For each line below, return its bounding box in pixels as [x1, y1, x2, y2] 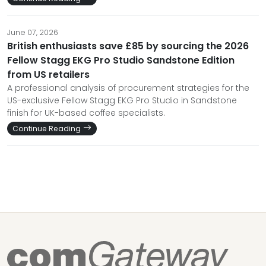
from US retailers [7, 67, 90, 81]
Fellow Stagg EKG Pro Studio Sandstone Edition [7, 53, 235, 67]
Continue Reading [12, 123, 81, 134]
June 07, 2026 [7, 27, 58, 37]
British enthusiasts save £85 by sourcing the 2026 [7, 39, 249, 53]
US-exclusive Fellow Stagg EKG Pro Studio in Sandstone [7, 94, 237, 106]
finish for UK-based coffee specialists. [7, 106, 165, 119]
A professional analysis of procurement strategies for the [7, 81, 249, 94]
